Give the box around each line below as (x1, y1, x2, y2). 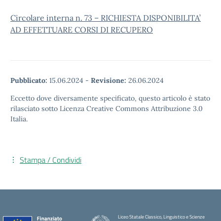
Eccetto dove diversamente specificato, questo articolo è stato (10, 94, 210, 103)
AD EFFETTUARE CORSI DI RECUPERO (10, 25, 153, 35)
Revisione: (91, 76, 126, 85)
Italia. (10, 114, 28, 123)
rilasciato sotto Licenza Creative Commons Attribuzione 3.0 (10, 104, 203, 113)
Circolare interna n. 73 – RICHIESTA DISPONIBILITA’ (10, 13, 201, 23)
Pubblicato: (10, 76, 47, 85)
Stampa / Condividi (20, 154, 81, 166)
